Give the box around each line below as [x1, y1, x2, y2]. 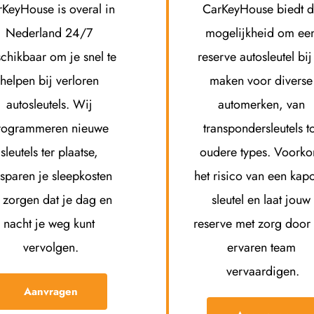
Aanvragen [24, 284, 78, 300]
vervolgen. [23, 238, 79, 257]
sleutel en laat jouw [212, 191, 311, 210]
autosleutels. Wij [6, 95, 93, 114]
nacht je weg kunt [4, 214, 95, 233]
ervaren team [226, 238, 296, 257]
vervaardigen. [226, 262, 300, 281]
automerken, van [217, 95, 305, 114]
